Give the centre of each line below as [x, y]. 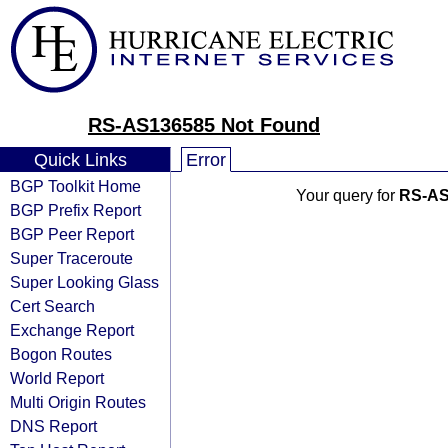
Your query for [347, 195]
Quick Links [80, 160]
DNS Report [53, 426]
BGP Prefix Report [75, 210]
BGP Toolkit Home [75, 186]
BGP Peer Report [72, 234]
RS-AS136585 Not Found [204, 125]
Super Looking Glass [84, 282]
